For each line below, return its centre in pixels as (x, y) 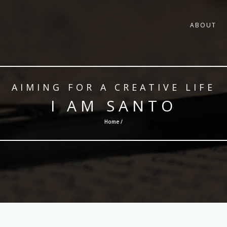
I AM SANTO (113, 106)
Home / (113, 122)
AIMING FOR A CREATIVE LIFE (113, 87)
